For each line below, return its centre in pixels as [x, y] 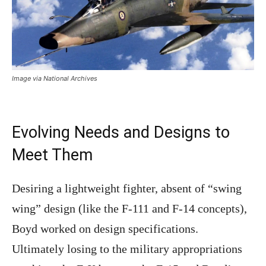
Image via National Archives [55, 78]
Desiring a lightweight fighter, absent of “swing [127, 188]
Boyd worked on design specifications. [107, 228]
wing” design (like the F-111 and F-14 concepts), [129, 208]
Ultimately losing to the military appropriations [127, 248]
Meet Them [52, 155]
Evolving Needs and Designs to [121, 132]
